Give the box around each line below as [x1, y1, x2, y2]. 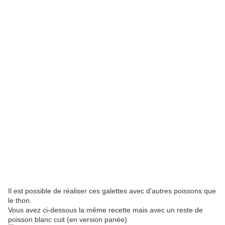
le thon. [8, 196, 32, 205]
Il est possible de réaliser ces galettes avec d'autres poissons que [8, 187, 216, 195]
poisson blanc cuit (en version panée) [8, 215, 127, 224]
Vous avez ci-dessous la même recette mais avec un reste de [8, 206, 203, 214]
